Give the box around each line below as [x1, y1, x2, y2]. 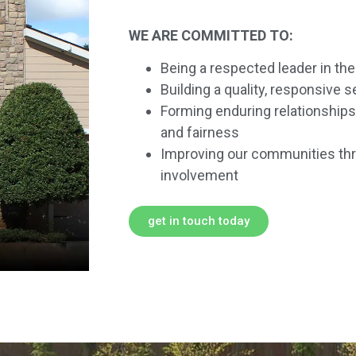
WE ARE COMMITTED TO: [129, 27, 293, 44]
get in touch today [148, 214, 250, 229]
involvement [161, 167, 238, 184]
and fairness [161, 124, 239, 141]
